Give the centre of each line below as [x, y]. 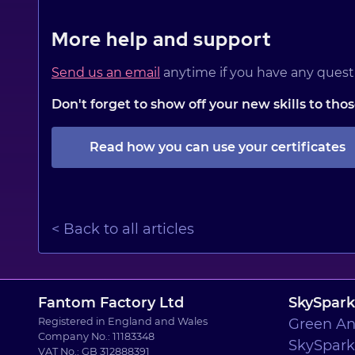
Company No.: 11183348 [96, 337]
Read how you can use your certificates [218, 147]
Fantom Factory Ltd [111, 303]
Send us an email [106, 73]
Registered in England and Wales [123, 322]
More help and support [161, 40]
